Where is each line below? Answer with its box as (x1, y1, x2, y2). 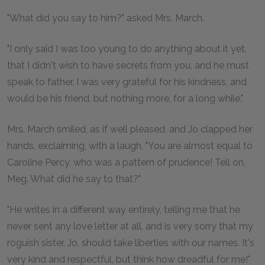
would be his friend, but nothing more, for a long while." (7, 93, 243, 104)
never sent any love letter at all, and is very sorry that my (7, 221, 253, 232)
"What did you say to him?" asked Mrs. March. (7, 12, 204, 24)
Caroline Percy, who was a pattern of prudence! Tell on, (7, 157, 245, 168)
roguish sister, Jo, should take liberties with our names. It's (7, 237, 254, 248)
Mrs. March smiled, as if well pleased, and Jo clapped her (7, 124, 253, 135)
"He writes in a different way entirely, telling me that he (7, 204, 240, 215)
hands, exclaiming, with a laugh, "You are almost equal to (7, 140, 253, 151)
